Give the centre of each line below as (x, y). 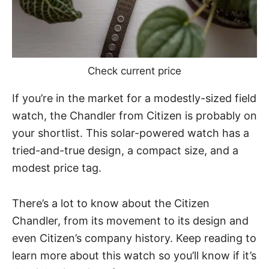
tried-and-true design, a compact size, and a (125, 150)
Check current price (134, 71)
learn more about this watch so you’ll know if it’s (134, 255)
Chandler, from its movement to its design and (130, 220)
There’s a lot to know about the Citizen (111, 203)
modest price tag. (57, 168)
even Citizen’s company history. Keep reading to (134, 238)
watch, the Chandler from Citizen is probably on (134, 115)
